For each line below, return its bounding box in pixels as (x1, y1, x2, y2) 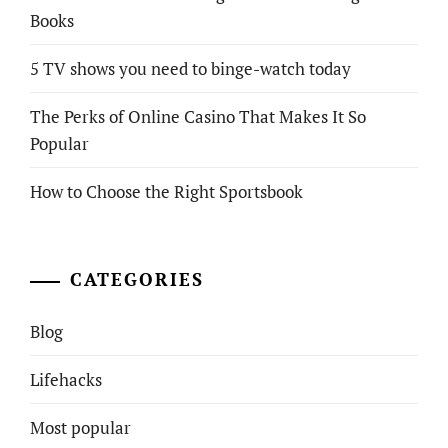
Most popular (30, 416, 131, 439)
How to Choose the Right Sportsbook (30, 180, 303, 203)
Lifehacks (30, 368, 102, 391)
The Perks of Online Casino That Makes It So (30, 105, 366, 128)
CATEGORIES (70, 267, 204, 291)
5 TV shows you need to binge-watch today (30, 57, 351, 80)
